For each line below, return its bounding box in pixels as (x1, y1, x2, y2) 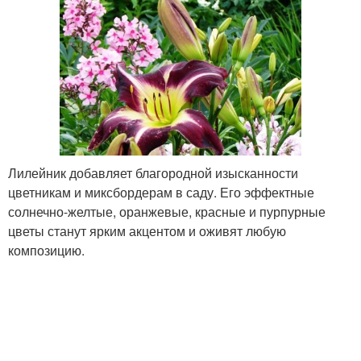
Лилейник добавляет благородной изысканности (8, 163, 298, 182)
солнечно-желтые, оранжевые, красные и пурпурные (8, 201, 326, 221)
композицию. (8, 240, 85, 259)
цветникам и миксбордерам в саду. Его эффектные (8, 182, 314, 201)
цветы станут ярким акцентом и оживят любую (8, 221, 286, 240)
